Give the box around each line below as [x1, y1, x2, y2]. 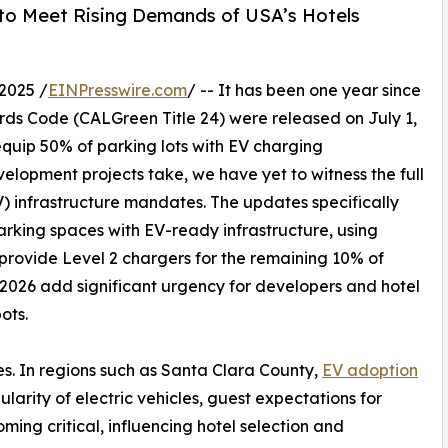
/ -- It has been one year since [187, 80, 421, 101]
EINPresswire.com [48, 80, 187, 101]
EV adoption [322, 360, 418, 381]
